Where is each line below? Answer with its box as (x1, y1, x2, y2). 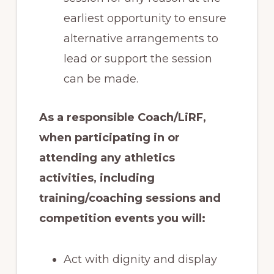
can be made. (63, 72, 138, 86)
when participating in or (39, 130, 180, 144)
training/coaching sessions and (39, 191, 221, 205)
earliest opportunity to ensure (63, 11, 226, 25)
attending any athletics (39, 150, 175, 165)
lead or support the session (63, 51, 212, 65)
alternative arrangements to (63, 31, 218, 45)
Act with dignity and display (63, 252, 217, 266)
